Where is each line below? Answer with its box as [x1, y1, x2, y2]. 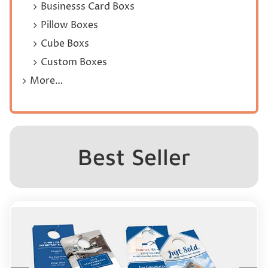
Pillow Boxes [40, 18, 98, 32]
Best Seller [78, 142, 190, 170]
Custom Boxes [40, 55, 107, 69]
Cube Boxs [40, 36, 89, 50]
